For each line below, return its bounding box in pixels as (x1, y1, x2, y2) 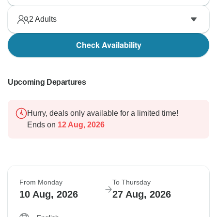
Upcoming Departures (8, 78, 86, 87)
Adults (33, 15, 57, 24)
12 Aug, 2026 (56, 121, 105, 129)
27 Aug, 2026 (112, 189, 171, 200)
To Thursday (112, 178, 151, 186)
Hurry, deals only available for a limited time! (27, 109, 178, 118)
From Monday (19, 178, 62, 186)
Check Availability (76, 39, 141, 51)
